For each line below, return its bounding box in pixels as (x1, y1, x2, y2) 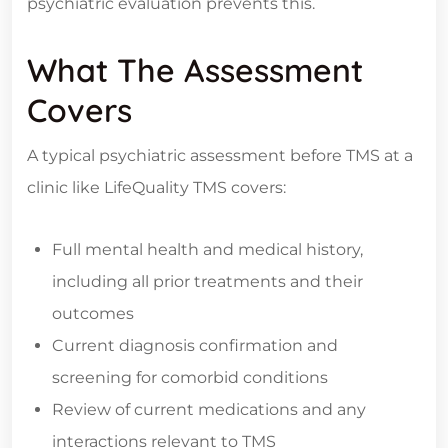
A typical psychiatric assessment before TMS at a (27, 146, 413, 166)
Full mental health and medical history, (52, 240, 363, 260)
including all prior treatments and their (52, 272, 363, 292)
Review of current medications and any (52, 400, 366, 420)
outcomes (52, 304, 134, 324)
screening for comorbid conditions (52, 368, 328, 388)
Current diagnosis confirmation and (52, 336, 338, 356)
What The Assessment (27, 50, 363, 91)
